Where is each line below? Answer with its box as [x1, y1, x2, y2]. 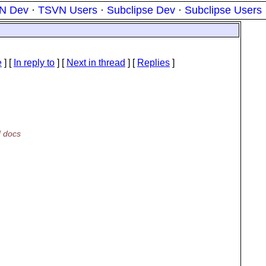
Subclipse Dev [107, 4, 175, 16]
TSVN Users [38, 4, 97, 16]
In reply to [14, 58, 55, 68]
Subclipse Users [185, 4, 262, 16]
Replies [137, 58, 170, 68]
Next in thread [66, 58, 125, 68]
